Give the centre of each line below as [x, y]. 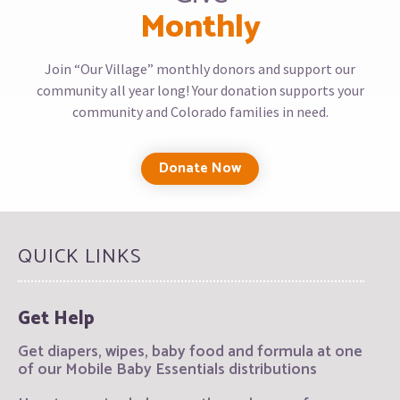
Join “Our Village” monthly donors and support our [200, 68]
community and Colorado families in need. [200, 111]
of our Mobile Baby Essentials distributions [167, 371]
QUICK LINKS [80, 257]
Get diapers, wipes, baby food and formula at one [190, 353]
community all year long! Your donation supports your [200, 90]
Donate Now [200, 169]
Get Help [56, 319]
